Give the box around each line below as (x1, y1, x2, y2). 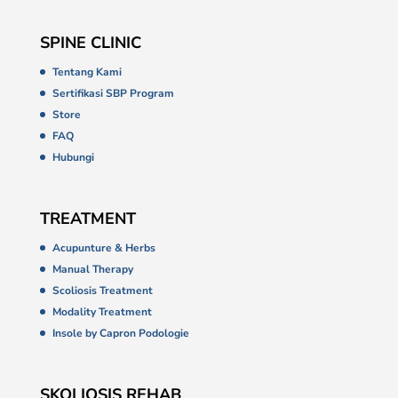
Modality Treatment (52, 305, 152, 320)
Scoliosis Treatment (52, 283, 153, 298)
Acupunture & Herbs (52, 241, 155, 256)
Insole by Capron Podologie (52, 326, 189, 341)
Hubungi (52, 149, 94, 164)
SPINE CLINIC (39, 31, 141, 53)
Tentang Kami (52, 64, 122, 79)
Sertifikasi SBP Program (52, 85, 174, 100)
